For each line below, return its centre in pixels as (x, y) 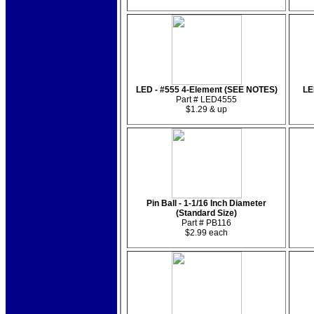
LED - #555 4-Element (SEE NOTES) (206, 90)
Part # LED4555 (206, 100)
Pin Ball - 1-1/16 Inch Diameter (206, 203)
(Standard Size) (206, 213)
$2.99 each (206, 233)
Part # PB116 (206, 223)
